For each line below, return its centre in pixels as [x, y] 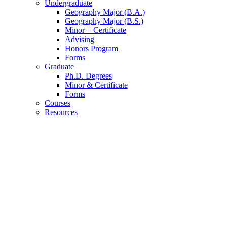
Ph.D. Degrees [88, 76]
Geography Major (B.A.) [105, 12]
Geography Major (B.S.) [104, 21]
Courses [58, 103]
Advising [80, 40]
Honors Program [91, 49]
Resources [61, 112]
